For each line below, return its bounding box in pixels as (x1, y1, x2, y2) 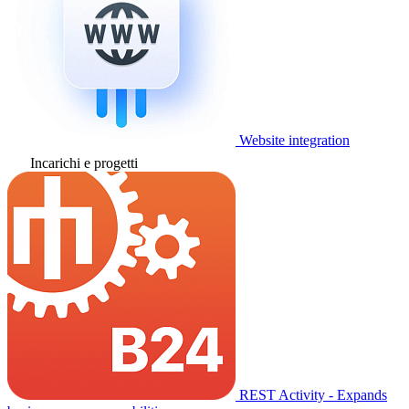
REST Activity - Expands (239, 387, 387, 403)
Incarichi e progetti (30, 155, 138, 171)
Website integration (239, 132, 350, 148)
